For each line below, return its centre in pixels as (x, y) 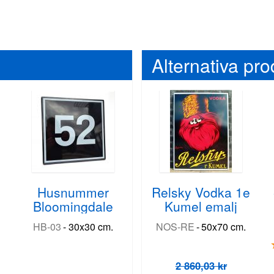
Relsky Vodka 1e (201, 192)
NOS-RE (175, 227)
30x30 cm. (91, 227)
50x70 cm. (224, 227)
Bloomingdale (73, 206)
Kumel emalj (201, 206)
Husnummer (73, 192)
